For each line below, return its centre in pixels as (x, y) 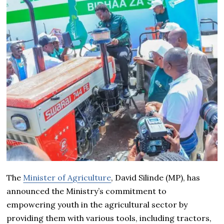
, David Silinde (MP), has (156, 178)
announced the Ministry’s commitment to (87, 191)
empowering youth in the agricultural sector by (97, 205)
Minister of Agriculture (67, 178)
